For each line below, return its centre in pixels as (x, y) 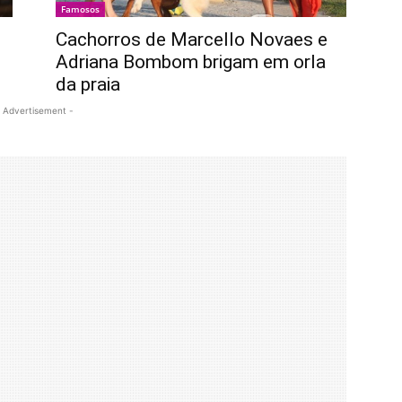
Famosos (80, 9)
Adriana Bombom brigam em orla (191, 62)
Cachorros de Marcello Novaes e (192, 40)
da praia (88, 85)
